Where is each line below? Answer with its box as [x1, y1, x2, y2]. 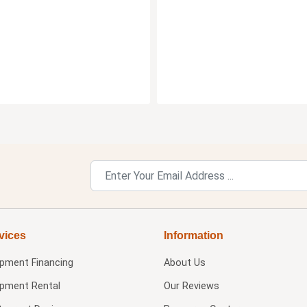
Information [163, 229, 223, 241]
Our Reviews [163, 280, 219, 292]
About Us [163, 256, 206, 269]
